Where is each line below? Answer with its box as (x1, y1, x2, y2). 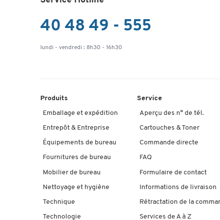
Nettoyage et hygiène (43, 183, 110, 191)
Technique (43, 198, 75, 206)
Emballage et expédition (43, 109, 118, 117)
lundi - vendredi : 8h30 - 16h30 (40, 44, 122, 51)
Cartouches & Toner (139, 124, 199, 132)
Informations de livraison (139, 183, 217, 191)
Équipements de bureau (43, 139, 116, 147)
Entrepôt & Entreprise (43, 124, 110, 132)
